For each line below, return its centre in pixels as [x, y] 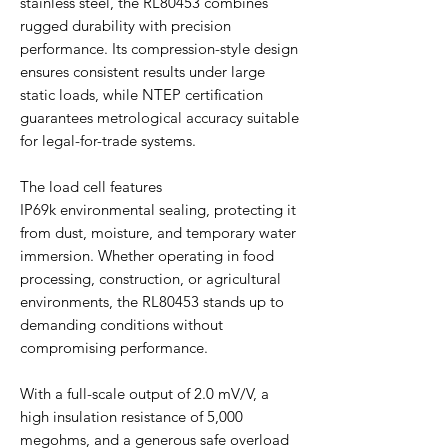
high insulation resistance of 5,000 [131, 416]
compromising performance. [114, 347]
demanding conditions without [121, 324]
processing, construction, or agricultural [150, 278]
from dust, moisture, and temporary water [158, 232]
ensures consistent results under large [142, 71]
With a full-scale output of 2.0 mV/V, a [144, 393]
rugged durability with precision [125, 25]
